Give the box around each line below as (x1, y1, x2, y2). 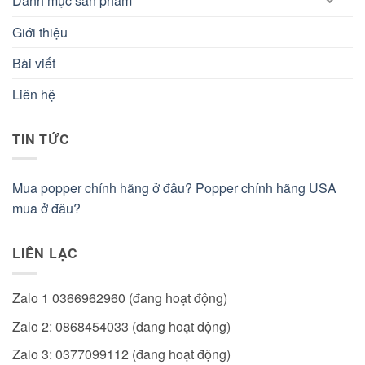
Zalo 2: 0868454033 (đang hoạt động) (12, 316, 231, 336)
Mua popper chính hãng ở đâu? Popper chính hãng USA (12, 178, 336, 198)
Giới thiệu (12, 22, 68, 42)
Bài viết (12, 53, 55, 73)
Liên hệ (12, 84, 55, 103)
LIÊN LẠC (12, 244, 78, 263)
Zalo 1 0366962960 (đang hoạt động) (12, 288, 227, 307)
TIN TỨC (12, 129, 70, 148)
